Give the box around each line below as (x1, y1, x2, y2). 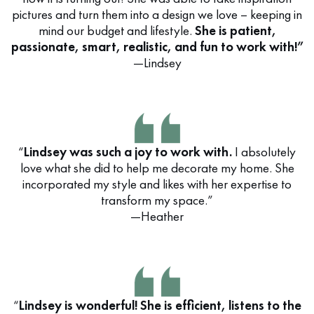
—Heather (130, 207, 184, 225)
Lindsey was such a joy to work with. (24, 143, 232, 161)
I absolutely (232, 143, 296, 161)
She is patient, (194, 22, 276, 39)
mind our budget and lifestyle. (38, 22, 195, 39)
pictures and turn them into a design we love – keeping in (12, 6, 302, 23)
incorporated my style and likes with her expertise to (22, 175, 292, 193)
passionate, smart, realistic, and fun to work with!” (11, 38, 303, 55)
